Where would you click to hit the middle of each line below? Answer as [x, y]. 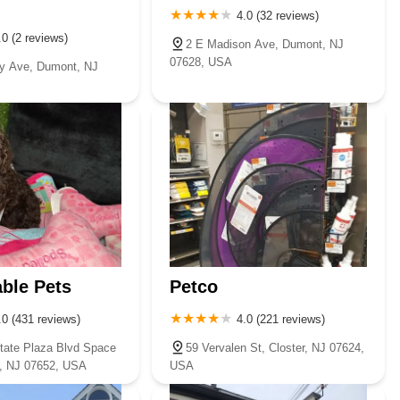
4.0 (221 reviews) [281, 319]
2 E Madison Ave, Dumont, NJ [265, 44]
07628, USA [201, 62]
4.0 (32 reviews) [278, 15]
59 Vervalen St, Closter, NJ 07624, [275, 347]
